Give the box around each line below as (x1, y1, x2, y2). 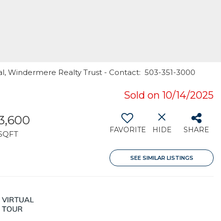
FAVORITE (110, 125, 146, 134)
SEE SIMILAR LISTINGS (130, 154, 193, 161)
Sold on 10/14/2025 (124, 89, 214, 101)
